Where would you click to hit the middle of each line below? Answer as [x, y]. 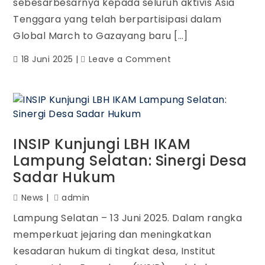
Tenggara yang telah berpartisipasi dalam [117, 19]
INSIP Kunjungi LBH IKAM [102, 144]
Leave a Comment [130, 59]
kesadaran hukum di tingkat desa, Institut [114, 251]
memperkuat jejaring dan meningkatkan [112, 235]
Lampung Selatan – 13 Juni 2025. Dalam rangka [128, 218]
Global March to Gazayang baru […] [101, 36]
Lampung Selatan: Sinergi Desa [130, 161]
